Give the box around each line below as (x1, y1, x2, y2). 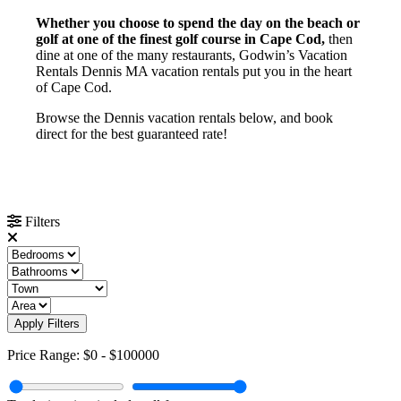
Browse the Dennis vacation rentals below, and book (36, 110, 333, 125)
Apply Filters (14, 317, 80, 330)
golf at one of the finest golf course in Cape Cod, (36, 31, 328, 47)
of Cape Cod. (36, 80, 112, 95)
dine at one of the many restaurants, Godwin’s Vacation (36, 47, 347, 63)
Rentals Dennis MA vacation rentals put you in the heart (36, 64, 352, 79)
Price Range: (7, 347, 83, 363)
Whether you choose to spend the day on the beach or (36, 15, 360, 30)
